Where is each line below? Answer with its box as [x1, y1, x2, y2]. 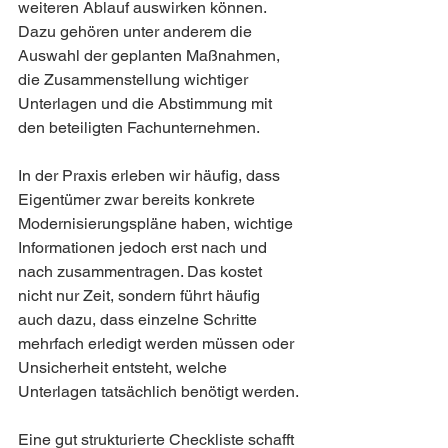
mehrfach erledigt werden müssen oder [18, 334, 298, 354]
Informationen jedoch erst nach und [18, 238, 271, 258]
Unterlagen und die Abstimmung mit [18, 94, 276, 114]
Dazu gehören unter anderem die [18, 22, 256, 42]
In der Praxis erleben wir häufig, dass [18, 166, 284, 186]
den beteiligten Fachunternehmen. [18, 118, 260, 138]
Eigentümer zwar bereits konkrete [18, 190, 259, 210]
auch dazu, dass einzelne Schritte [18, 310, 261, 330]
